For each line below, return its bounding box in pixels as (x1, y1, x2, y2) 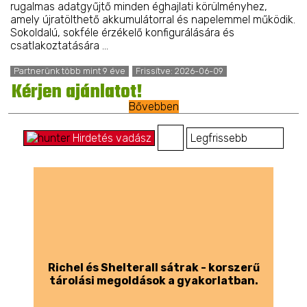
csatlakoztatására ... (10, 38, 108, 52)
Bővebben (128, 100, 179, 114)
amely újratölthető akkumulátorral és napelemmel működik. (10, 12, 295, 26)
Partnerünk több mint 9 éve (13, 66, 125, 77)
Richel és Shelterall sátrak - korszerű (47, 261, 260, 275)
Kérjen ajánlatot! (12, 78, 143, 108)
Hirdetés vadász (73, 131, 151, 145)
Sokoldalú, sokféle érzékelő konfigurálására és (10, 25, 234, 39)
